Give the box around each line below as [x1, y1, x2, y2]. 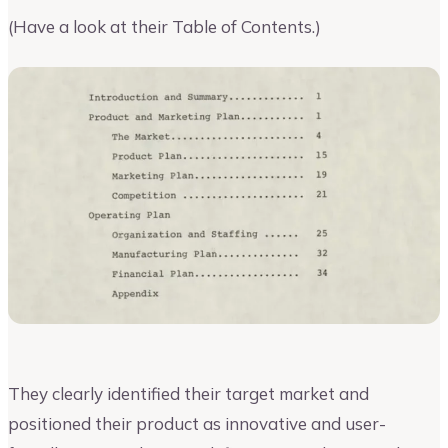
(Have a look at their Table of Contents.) [8, 15, 321, 37]
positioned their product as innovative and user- [8, 413, 386, 435]
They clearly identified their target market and [8, 383, 369, 405]
